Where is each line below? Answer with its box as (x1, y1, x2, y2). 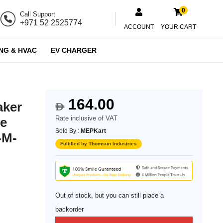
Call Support (19, 10, 55, 18)
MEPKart (81, 127, 107, 134)
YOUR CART (160, 23, 196, 30)
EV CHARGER (50, 46, 97, 54)
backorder (55, 206, 84, 214)
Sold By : (55, 127, 81, 134)
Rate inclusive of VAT (55, 114, 118, 122)
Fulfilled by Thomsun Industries (60, 141, 137, 146)
